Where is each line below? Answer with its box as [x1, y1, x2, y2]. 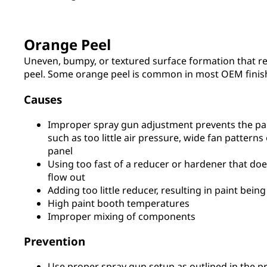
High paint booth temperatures [48, 196, 190, 210]
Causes [24, 91, 62, 107]
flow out [48, 170, 85, 184]
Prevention [24, 234, 85, 249]
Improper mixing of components [48, 209, 195, 223]
